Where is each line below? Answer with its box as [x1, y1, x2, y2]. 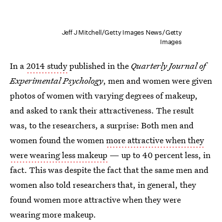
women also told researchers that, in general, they [10, 179, 196, 191]
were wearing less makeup [10, 149, 108, 161]
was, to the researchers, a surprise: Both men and [10, 119, 194, 131]
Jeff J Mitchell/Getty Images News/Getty [61, 28, 182, 37]
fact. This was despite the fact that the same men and [10, 164, 209, 176]
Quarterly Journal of [131, 60, 206, 72]
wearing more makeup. [10, 209, 96, 221]
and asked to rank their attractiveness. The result [10, 105, 194, 116]
